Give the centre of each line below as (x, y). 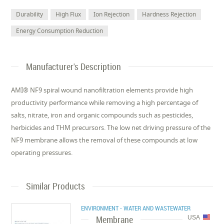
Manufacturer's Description (74, 67)
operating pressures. (42, 153)
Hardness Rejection (169, 14)
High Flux (68, 14)
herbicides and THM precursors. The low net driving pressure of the (111, 128)
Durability (30, 14)
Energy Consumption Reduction (60, 31)
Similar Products (56, 186)
